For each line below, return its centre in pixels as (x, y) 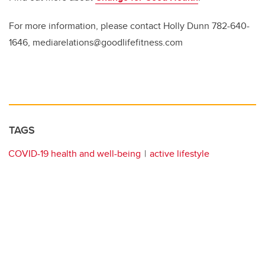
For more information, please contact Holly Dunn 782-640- (129, 26)
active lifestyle (180, 153)
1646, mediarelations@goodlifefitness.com (96, 42)
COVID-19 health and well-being (75, 153)
